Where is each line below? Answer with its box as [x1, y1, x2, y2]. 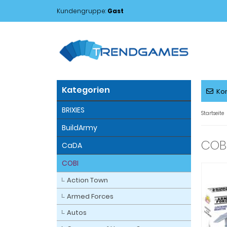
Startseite [201, 109, 224, 117]
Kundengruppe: [57, 7, 107, 15]
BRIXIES [62, 105, 85, 115]
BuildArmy [62, 123, 97, 133]
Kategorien [62, 84, 110, 96]
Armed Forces [67, 192, 113, 201]
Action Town [67, 175, 108, 185]
